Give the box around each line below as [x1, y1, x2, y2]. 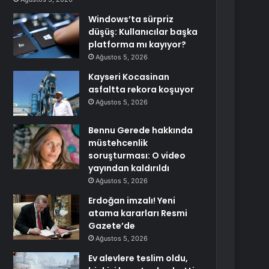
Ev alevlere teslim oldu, [88, 252, 189, 264]
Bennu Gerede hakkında [88, 124, 193, 136]
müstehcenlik [88, 137, 148, 149]
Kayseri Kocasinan [88, 71, 170, 83]
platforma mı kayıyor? [88, 38, 187, 50]
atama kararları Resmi [88, 207, 188, 219]
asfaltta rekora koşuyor [88, 83, 195, 95]
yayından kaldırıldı [88, 162, 170, 174]
